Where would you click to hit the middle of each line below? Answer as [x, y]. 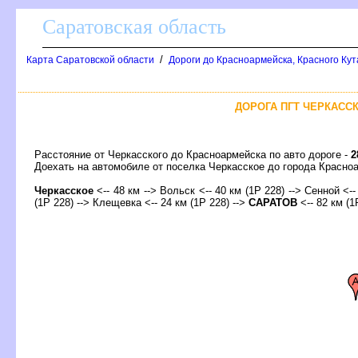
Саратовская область [134, 27]
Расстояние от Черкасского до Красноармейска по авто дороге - [193, 154]
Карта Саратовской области [90, 60]
